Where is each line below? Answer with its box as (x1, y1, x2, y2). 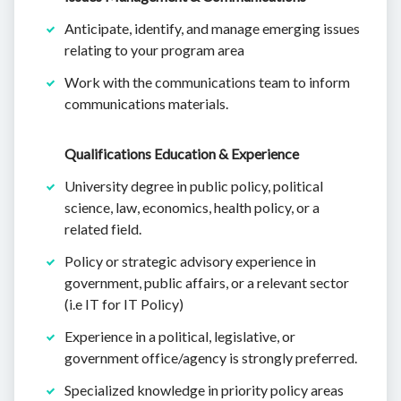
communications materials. (64, 95, 228, 113)
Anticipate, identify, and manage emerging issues (64, 20, 360, 38)
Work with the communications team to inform (64, 73, 350, 91)
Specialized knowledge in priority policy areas (64, 381, 344, 399)
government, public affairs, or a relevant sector (64, 274, 349, 292)
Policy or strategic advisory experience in (64, 252, 316, 270)
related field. (64, 220, 141, 238)
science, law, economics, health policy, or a (64, 199, 320, 217)
